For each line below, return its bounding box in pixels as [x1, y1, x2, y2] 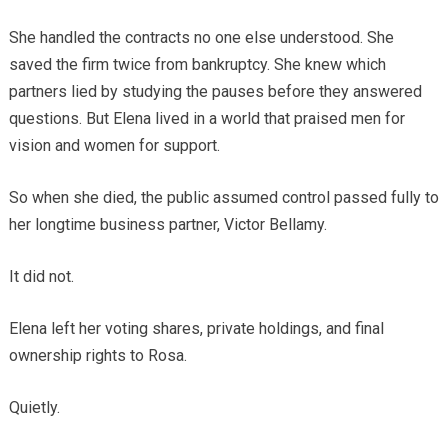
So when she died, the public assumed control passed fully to [8, 187, 439, 207]
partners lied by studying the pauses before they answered [8, 81, 422, 101]
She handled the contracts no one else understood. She [8, 27, 394, 47]
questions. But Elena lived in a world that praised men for [8, 108, 405, 128]
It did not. [8, 266, 74, 286]
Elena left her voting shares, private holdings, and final [8, 318, 384, 338]
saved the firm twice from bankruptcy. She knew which [8, 54, 386, 74]
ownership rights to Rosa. [8, 345, 187, 365]
